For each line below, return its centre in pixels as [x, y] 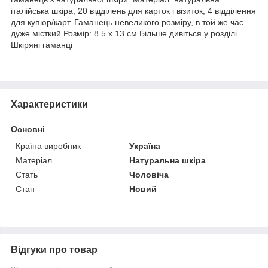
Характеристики [49, 104]
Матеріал [34, 160]
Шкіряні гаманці [42, 45]
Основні [28, 129]
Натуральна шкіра [168, 160]
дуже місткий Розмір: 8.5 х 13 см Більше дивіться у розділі [124, 33]
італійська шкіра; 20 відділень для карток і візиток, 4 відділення [133, 10]
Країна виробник [48, 146]
